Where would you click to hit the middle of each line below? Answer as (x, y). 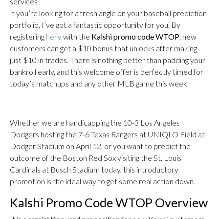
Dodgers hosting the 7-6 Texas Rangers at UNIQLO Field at (107, 134)
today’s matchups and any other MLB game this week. (99, 83)
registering (28, 36)
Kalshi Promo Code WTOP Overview (109, 202)
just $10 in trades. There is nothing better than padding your (108, 60)
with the (77, 36)
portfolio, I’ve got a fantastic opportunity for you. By (95, 25)
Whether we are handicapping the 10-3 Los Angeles (95, 122)
